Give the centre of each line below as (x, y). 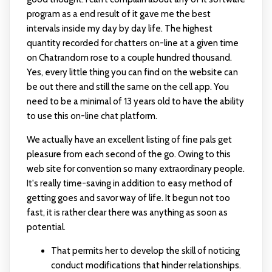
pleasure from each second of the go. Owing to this (128, 154)
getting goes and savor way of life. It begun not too (128, 198)
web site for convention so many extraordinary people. (135, 169)
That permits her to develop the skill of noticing (145, 251)
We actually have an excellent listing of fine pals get (129, 140)
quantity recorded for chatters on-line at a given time (132, 43)
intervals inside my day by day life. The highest (119, 29)
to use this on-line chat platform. (92, 116)
